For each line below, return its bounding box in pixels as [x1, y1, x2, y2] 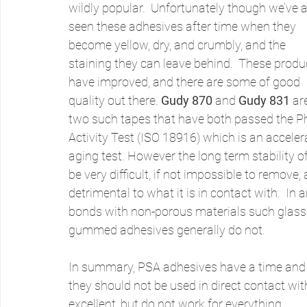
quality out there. [69, 93, 161, 108]
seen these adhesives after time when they [69, 19, 299, 34]
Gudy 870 [161, 93, 212, 108]
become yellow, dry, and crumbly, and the [69, 38, 288, 52]
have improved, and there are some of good [69, 75, 303, 89]
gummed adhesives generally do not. [69, 223, 265, 237]
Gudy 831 [238, 93, 290, 108]
